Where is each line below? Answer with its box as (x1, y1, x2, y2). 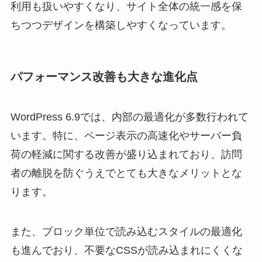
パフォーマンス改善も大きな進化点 (10, 70, 198, 83)
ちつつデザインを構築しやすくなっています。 (10, 19, 232, 31)
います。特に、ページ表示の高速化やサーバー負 (10, 130, 242, 142)
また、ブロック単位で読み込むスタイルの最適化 (10, 225, 242, 237)
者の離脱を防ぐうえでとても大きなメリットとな (10, 167, 242, 180)
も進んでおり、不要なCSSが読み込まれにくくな (10, 244, 243, 256)
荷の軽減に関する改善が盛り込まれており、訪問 (10, 149, 242, 161)
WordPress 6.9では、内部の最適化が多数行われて (10, 111, 249, 123)
